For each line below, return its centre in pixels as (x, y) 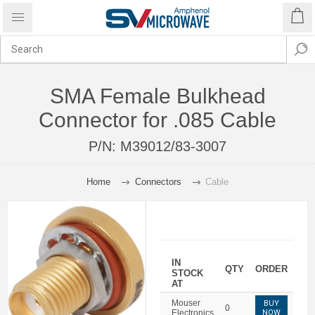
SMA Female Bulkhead (157, 96)
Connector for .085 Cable (157, 120)
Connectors (158, 182)
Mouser (186, 303)
